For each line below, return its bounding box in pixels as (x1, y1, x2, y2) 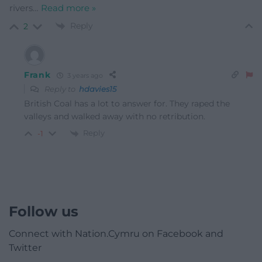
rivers (9, 2, 33, 13)
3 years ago (65, 71, 103, 80)
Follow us (9, 202, 78, 220)
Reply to (43, 84, 79, 94)
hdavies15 (79, 84, 116, 94)
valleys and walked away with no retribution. (24, 111, 205, 122)
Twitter (9, 242, 42, 253)
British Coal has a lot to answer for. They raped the (24, 98, 230, 109)
